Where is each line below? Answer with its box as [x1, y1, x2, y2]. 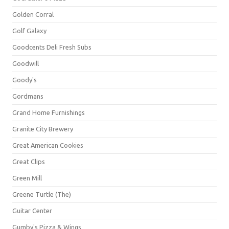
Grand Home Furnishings [12, 109, 85, 116]
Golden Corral [12, 11, 54, 18]
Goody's [12, 76, 37, 83]
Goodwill [12, 60, 39, 67]
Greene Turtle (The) [12, 191, 71, 198]
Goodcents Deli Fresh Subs [12, 43, 91, 51]
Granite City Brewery [12, 125, 73, 132]
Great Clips [12, 158, 45, 165]
